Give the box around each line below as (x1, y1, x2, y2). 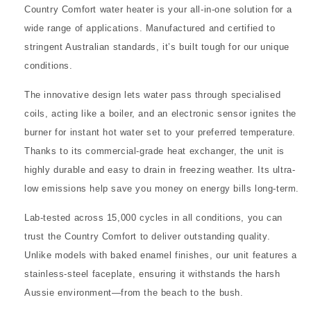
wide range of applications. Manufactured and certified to (24, 22, 276, 33)
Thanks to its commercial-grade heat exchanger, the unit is (24, 145, 285, 156)
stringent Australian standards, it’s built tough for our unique (24, 41, 289, 52)
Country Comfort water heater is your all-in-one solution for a (24, 3, 292, 15)
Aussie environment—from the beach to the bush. (24, 287, 244, 298)
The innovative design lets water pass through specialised (24, 89, 281, 100)
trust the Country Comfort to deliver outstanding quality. (24, 230, 271, 242)
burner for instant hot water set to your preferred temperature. (24, 126, 296, 137)
